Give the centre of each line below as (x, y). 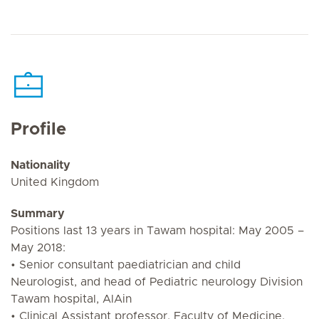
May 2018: (38, 248)
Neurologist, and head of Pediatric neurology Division (157, 282)
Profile (38, 130)
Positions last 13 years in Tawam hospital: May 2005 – (157, 231)
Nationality (41, 165)
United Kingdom (55, 182)
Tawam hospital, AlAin (71, 299)
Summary (38, 214)
